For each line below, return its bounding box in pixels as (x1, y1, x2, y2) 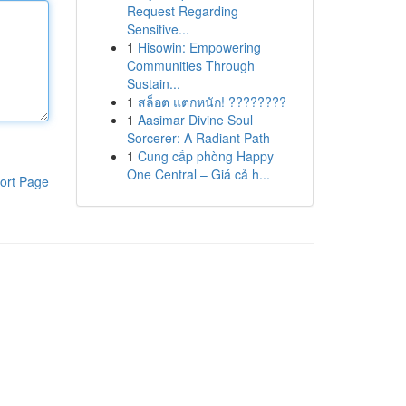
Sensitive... (126, 20, 189, 38)
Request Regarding (126, 2, 238, 20)
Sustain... (126, 74, 180, 92)
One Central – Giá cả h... (126, 165, 270, 183)
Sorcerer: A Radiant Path (126, 129, 270, 147)
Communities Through (126, 56, 255, 74)
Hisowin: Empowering (137, 38, 261, 56)
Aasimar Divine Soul (137, 111, 253, 129)
